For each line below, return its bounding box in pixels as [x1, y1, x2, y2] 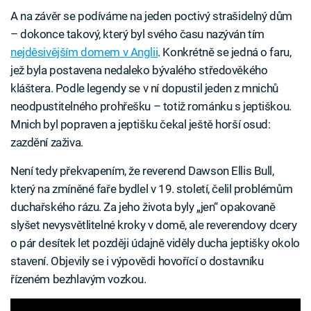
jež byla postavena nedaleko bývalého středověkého [10, 63, 268, 78]
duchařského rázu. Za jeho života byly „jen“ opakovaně [10, 200, 276, 215]
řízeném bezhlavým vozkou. [10, 272, 146, 287]
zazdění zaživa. [10, 135, 83, 150]
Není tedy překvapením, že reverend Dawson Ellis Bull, [10, 164, 274, 178]
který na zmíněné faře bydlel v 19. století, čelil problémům [10, 182, 293, 196]
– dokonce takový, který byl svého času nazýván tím [10, 27, 264, 42]
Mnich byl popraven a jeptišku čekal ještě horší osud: [10, 117, 271, 132]
